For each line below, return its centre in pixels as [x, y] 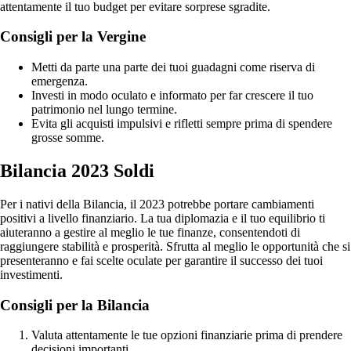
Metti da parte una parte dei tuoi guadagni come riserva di [173, 67]
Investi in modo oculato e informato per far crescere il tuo [172, 96]
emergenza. [60, 81]
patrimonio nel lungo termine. [104, 110]
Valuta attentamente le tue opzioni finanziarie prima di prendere [187, 335]
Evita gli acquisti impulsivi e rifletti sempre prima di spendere [182, 124]
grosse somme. [68, 138]
